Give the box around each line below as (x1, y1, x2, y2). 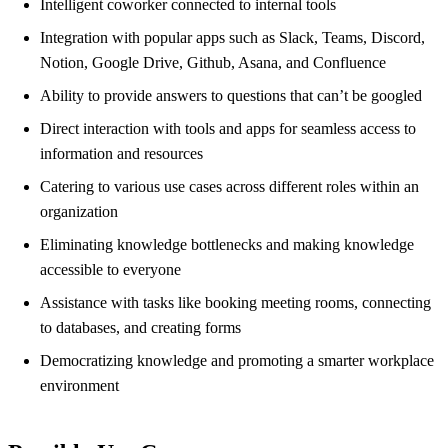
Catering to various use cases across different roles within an (40, 178, 419, 196)
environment (40, 377, 119, 395)
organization (40, 203, 118, 221)
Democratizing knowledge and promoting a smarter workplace (40, 352, 434, 370)
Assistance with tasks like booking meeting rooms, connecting (40, 294, 431, 312)
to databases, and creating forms (40, 319, 241, 337)
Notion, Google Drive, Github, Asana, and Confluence (40, 54, 386, 72)
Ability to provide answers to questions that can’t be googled (40, 87, 422, 105)
